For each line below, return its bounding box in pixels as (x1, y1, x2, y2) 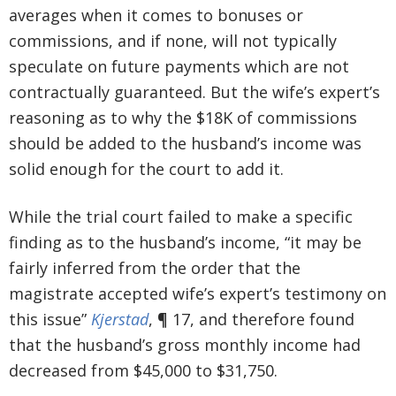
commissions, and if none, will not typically (9, 30, 337, 52)
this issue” (9, 308, 91, 331)
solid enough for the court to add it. (9, 158, 284, 180)
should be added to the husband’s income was (9, 133, 362, 155)
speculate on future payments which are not (9, 56, 349, 78)
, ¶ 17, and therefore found (148, 308, 354, 331)
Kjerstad (91, 308, 148, 331)
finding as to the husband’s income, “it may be (9, 232, 362, 254)
